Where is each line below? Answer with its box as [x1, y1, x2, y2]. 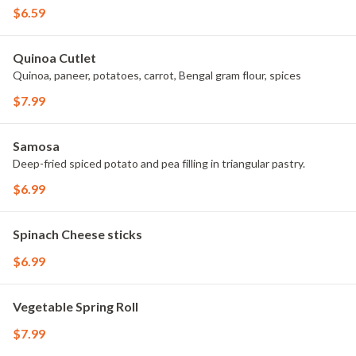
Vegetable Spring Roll [13, 299, 138, 314]
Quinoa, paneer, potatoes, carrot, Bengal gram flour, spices [13, 68, 301, 82]
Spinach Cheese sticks [13, 226, 142, 242]
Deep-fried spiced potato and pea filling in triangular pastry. [13, 157, 305, 170]
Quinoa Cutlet [13, 50, 96, 65]
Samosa [13, 138, 60, 153]
